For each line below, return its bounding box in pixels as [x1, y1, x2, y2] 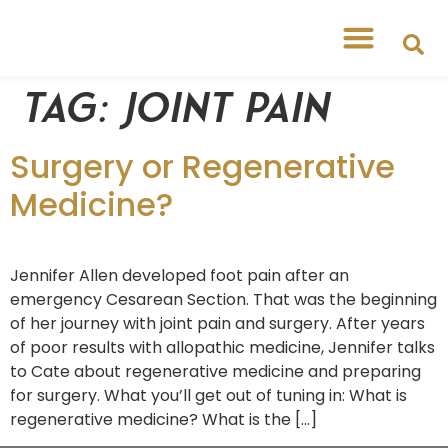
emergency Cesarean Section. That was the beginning [10, 287, 437, 311]
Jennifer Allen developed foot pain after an [10, 263, 349, 287]
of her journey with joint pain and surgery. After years [10, 311, 425, 335]
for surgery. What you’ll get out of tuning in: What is [10, 383, 407, 407]
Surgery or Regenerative [10, 143, 395, 189]
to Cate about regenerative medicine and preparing [10, 359, 421, 383]
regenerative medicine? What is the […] [10, 407, 317, 431]
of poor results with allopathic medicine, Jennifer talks [10, 335, 435, 359]
